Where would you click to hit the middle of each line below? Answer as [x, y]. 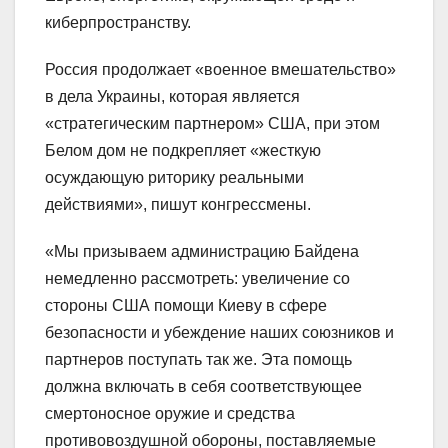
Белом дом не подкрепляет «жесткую [183, 150]
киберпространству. [118, 22]
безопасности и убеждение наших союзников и [219, 332]
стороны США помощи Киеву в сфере [186, 305]
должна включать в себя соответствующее [203, 386]
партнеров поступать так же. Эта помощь [198, 359]
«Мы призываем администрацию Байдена [202, 251]
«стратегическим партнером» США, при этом [212, 123]
